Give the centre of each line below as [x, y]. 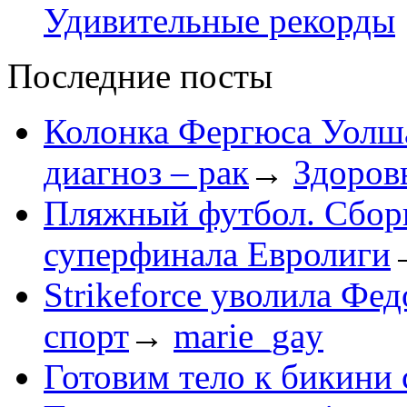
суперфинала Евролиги [217, 254]
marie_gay [248, 336]
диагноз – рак [146, 173]
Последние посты [140, 76]
